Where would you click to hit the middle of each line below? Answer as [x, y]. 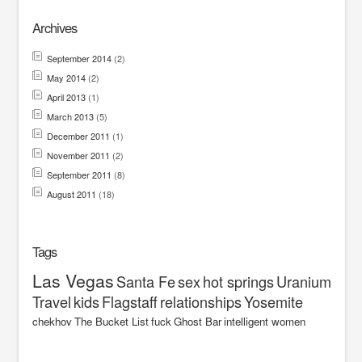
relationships [200, 302]
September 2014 [79, 58]
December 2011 [78, 135]
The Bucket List [111, 322]
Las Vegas [73, 281]
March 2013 [70, 116]
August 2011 [71, 194]
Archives [54, 27]
